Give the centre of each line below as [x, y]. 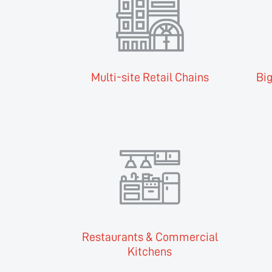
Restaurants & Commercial [150, 237]
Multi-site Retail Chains [150, 77]
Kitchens [150, 252]
